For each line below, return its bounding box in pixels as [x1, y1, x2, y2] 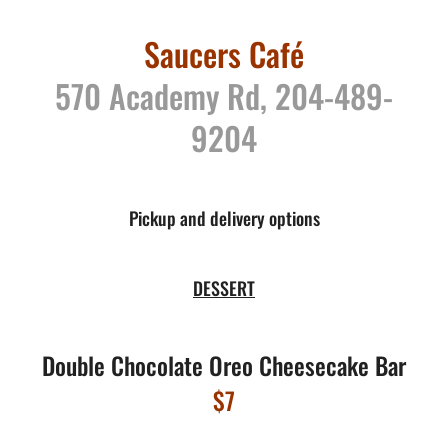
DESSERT [193, 275, 255, 302]
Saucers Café [144, 30, 304, 78]
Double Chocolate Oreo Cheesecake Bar [42, 347, 406, 384]
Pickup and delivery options [128, 205, 320, 232]
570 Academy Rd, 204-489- [55, 72, 393, 120]
